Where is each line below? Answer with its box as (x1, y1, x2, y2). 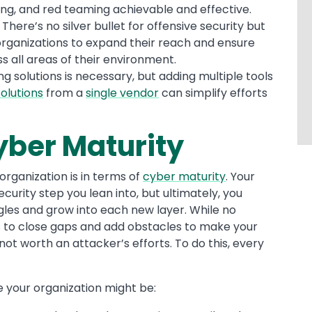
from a (43, 85, 86, 101)
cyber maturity (143, 169, 226, 185)
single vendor (86, 85, 159, 101)
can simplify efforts (159, 85, 267, 101)
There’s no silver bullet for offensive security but (2, 18, 265, 34)
